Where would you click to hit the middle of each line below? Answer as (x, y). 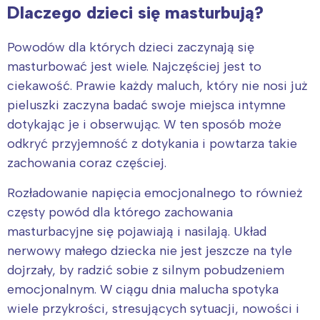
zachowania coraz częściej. (87, 162)
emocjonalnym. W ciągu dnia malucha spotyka (143, 289)
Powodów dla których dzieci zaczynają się (131, 47)
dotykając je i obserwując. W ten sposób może (144, 124)
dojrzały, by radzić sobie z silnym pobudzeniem (146, 270)
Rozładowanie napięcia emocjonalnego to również (155, 192)
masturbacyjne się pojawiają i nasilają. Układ (137, 231)
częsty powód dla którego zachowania (120, 212)
